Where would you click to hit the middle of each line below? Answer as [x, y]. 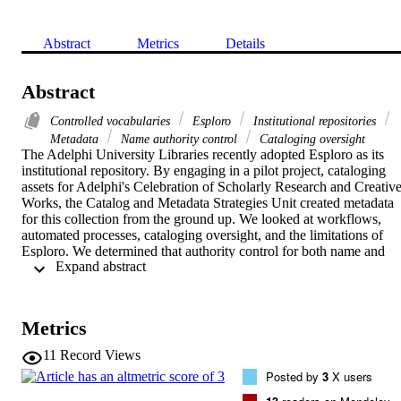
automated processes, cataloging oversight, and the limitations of [202, 235]
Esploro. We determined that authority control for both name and [203, 251]
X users [350, 376]
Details [245, 43]
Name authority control [179, 138]
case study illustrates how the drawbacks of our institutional [189, 283]
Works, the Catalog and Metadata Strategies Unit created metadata [208, 202]
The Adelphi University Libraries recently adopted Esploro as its [203, 154]
